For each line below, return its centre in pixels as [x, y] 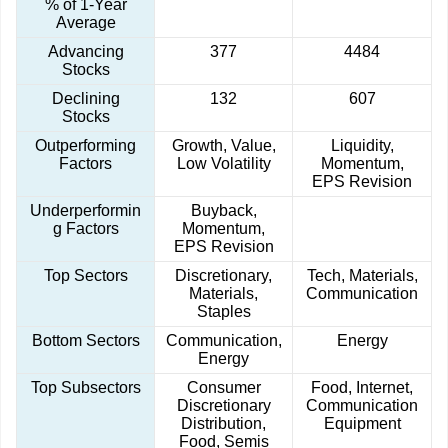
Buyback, [223, 211]
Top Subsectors [85, 388]
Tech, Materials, [362, 276]
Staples [223, 312]
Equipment [362, 424]
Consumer [223, 388]
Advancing [85, 52]
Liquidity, [362, 146]
